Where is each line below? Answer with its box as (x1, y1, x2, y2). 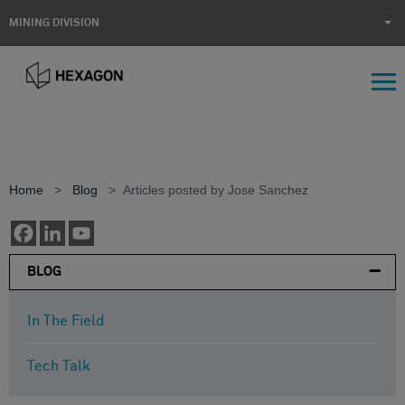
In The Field (27, 313, 105, 328)
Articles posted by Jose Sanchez (123, 182, 308, 197)
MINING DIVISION (9, 18, 99, 29)
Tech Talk (27, 358, 90, 373)
